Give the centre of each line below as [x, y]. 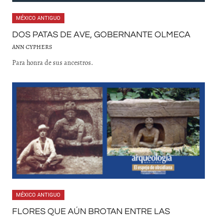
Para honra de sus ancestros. [53, 62]
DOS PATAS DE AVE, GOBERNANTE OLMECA [101, 35]
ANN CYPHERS [32, 47]
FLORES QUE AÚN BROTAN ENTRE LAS [91, 211]
